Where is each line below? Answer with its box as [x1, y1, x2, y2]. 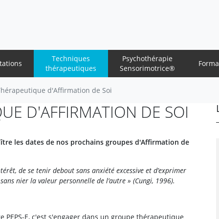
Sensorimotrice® [119, 64, 175, 73]
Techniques [51, 54, 90, 63]
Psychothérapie [122, 54, 173, 63]
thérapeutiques [45, 64, 96, 73]
